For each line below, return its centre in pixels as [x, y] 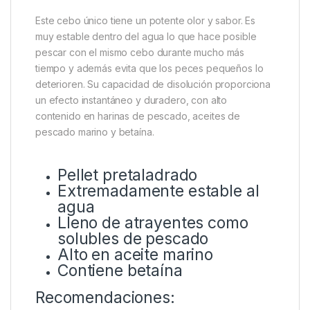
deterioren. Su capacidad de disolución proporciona [153, 84]
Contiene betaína [120, 271]
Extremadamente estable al [158, 191]
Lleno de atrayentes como [153, 223]
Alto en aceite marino [136, 255]
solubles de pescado [133, 239]
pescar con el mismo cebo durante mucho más [140, 53]
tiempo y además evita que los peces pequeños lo [149, 69]
